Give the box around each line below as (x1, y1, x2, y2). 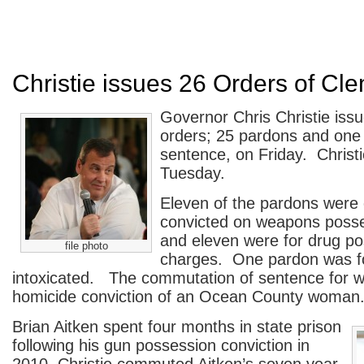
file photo (64, 240, 108, 252)
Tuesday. (160, 164, 225, 182)
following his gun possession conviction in (12, 336, 310, 354)
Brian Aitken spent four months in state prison (12, 318, 341, 336)
